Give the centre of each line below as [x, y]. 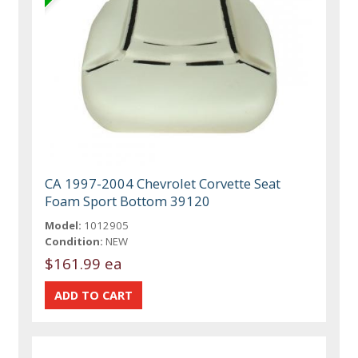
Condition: [74, 242]
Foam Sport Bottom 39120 [128, 201]
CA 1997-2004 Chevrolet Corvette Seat [163, 184]
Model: [64, 226]
